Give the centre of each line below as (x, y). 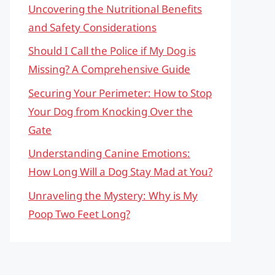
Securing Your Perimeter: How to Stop (120, 93)
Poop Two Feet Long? (79, 214)
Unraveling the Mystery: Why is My (113, 195)
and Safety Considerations (92, 27)
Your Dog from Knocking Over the (110, 111)
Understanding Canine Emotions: (109, 153)
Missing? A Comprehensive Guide (109, 69)
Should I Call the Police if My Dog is (112, 51)
